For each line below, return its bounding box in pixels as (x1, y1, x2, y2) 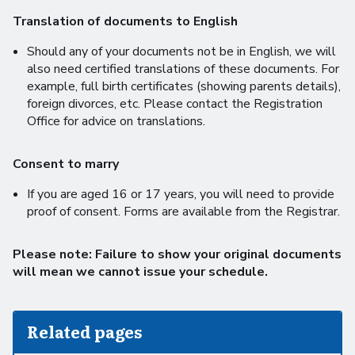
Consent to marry (13, 155, 119, 173)
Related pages (27, 319, 142, 344)
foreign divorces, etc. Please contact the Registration (26, 95, 323, 113)
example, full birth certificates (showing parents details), (26, 78, 341, 95)
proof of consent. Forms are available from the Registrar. (26, 203, 340, 220)
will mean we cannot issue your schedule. (13, 263, 268, 281)
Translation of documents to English (13, 13, 238, 30)
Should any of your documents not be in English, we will (26, 43, 336, 60)
